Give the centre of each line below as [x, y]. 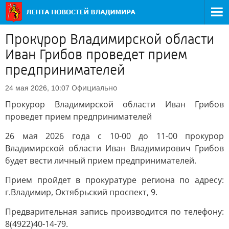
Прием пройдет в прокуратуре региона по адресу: [114, 180]
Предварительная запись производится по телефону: [114, 212]
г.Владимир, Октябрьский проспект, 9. [81, 192]
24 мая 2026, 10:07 [37, 88]
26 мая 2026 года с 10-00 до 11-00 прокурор [114, 136]
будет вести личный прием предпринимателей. [101, 161]
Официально [94, 88]
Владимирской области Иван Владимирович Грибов [114, 148]
